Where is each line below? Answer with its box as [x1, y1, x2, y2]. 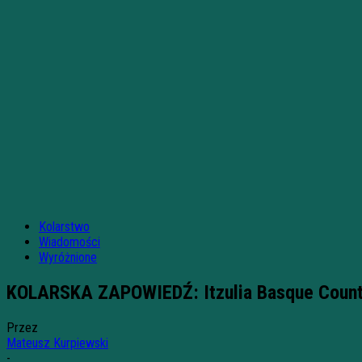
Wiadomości [39, 234, 100, 250]
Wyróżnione [39, 250, 97, 265]
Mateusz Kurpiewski [6, 335, 108, 351]
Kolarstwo [39, 219, 90, 234]
